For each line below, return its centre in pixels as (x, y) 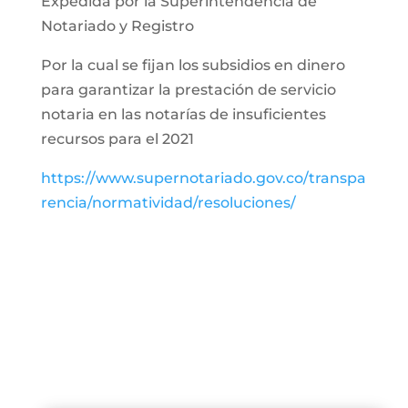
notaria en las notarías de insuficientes (183, 114)
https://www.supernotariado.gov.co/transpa (203, 178)
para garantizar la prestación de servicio (188, 90)
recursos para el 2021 (117, 139)
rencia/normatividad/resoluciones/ (168, 203)
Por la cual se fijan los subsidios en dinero (193, 65)
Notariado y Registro (117, 26)
